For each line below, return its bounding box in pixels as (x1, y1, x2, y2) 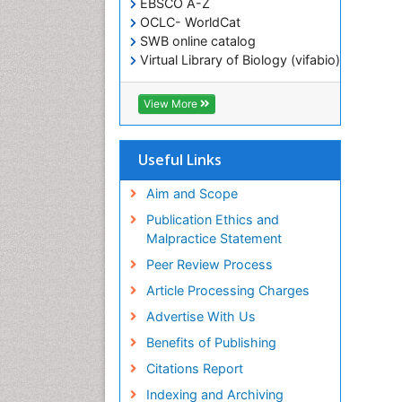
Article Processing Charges (145, 283, 310, 299)
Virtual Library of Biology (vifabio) (136, 52, 340, 68)
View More (144, 97, 200, 111)
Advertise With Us (145, 309, 256, 325)
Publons (136, 71, 188, 87)
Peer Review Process (145, 257, 273, 273)
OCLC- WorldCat (136, 14, 240, 31)
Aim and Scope (145, 186, 238, 202)
